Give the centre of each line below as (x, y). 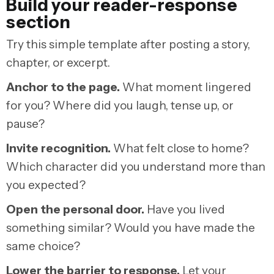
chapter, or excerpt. (59, 63)
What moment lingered (187, 87)
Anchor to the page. (64, 87)
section (38, 22)
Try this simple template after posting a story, (128, 45)
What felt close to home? (181, 149)
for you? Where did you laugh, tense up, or (120, 106)
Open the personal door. (76, 210)
